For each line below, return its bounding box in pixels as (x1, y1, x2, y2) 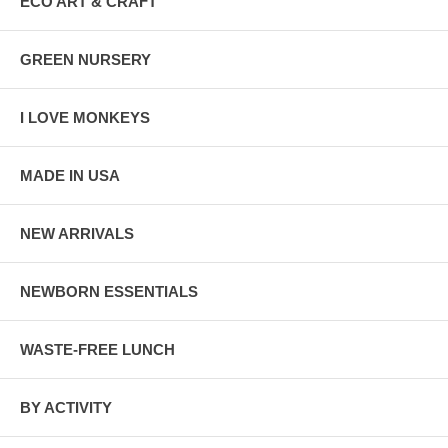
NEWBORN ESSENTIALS (20, 282, 198, 300)
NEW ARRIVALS (20, 224, 134, 242)
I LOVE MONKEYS (20, 108, 150, 126)
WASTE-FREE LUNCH (20, 340, 175, 358)
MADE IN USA (20, 166, 120, 184)
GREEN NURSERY (20, 50, 151, 68)
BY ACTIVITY (20, 398, 112, 416)
